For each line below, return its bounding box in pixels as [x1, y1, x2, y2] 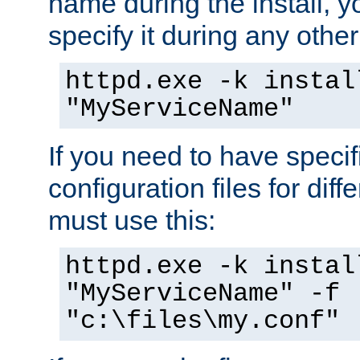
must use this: [48, 204, 215, 235]
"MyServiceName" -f [65, 279, 340, 309]
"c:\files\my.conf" [65, 306, 340, 336]
